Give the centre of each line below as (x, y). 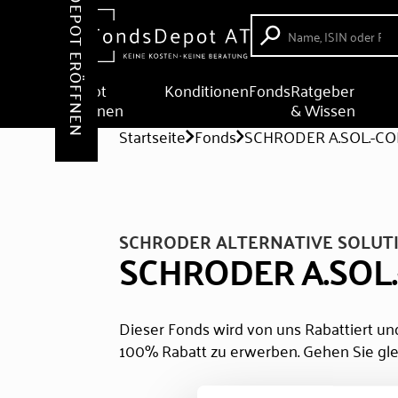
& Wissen (323, 109)
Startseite (153, 136)
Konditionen (207, 90)
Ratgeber (323, 90)
